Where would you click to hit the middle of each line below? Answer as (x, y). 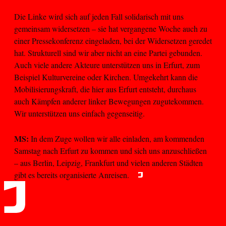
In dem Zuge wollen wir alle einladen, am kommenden (117, 139)
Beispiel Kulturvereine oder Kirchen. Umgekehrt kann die (106, 77)
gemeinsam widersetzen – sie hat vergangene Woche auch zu (111, 28)
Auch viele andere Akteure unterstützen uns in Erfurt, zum (107, 65)
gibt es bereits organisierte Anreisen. (74, 175)
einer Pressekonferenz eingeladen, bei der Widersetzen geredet (113, 40)
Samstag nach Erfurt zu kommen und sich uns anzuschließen (110, 151)
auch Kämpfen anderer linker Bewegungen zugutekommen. (109, 101)
